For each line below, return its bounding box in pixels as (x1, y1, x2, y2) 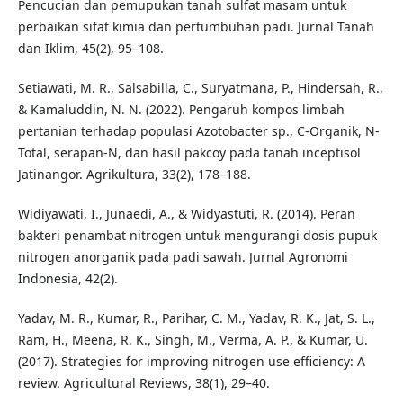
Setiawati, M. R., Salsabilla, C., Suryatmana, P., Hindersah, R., (17, 79, 383, 97)
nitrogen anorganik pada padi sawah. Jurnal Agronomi (17, 248, 348, 266)
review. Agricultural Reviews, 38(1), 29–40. (17, 374, 270, 392)
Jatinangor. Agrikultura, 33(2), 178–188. (17, 166, 251, 184)
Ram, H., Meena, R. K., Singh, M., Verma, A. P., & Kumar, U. (17, 331, 368, 349)
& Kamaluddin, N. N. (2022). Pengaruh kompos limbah (17, 101, 345, 119)
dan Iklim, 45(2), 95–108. (17, 40, 164, 58)
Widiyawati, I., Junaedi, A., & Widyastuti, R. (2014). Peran (17, 205, 355, 223)
